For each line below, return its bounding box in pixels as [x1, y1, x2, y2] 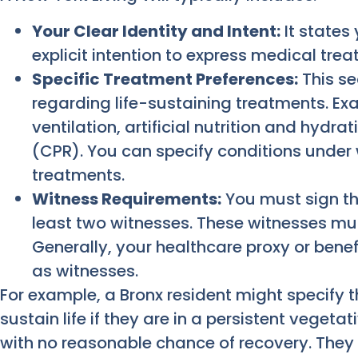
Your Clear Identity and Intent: [32, 19, 280, 42]
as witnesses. [32, 259, 138, 282]
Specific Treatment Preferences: [32, 67, 298, 90]
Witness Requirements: [32, 187, 221, 210]
